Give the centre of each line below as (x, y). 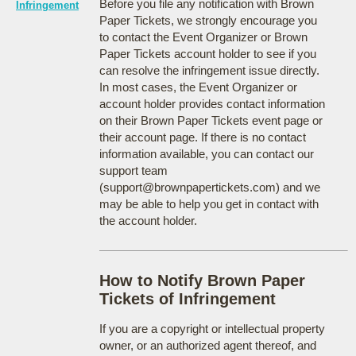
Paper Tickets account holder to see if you (207, 54)
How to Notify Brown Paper (202, 281)
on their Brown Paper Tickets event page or (211, 120)
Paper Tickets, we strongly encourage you (208, 20)
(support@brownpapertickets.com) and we (209, 187)
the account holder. (148, 221)
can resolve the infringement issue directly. (209, 70)
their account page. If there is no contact (202, 137)
